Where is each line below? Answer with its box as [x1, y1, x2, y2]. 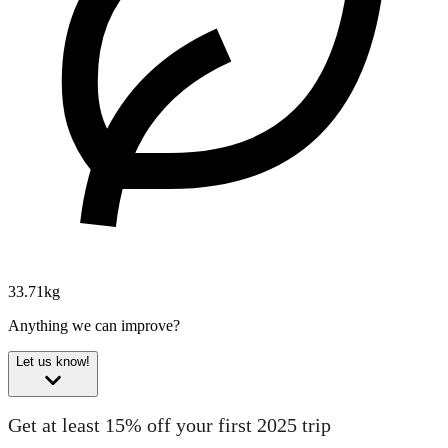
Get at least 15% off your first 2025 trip [8, 413, 331, 436]
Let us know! [16, 354, 90, 370]
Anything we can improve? [8, 317, 180, 335]
